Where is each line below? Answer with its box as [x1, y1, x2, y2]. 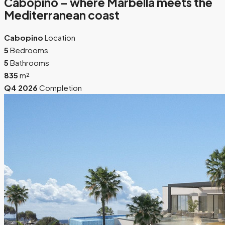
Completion [39, 82, 82, 92]
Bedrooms [10, 45, 48, 55]
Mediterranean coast [4, 8, 120, 23]
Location [45, 32, 75, 42]
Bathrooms [10, 57, 49, 67]
